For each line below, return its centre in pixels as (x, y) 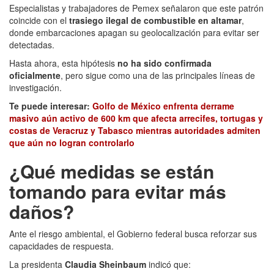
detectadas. (32, 44)
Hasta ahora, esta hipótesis (63, 63)
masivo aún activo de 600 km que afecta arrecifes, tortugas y (136, 118)
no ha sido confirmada (165, 63)
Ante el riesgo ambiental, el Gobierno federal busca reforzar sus (133, 233)
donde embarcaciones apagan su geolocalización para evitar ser (134, 32)
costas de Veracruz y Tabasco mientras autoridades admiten (135, 130)
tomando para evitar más (118, 191)
